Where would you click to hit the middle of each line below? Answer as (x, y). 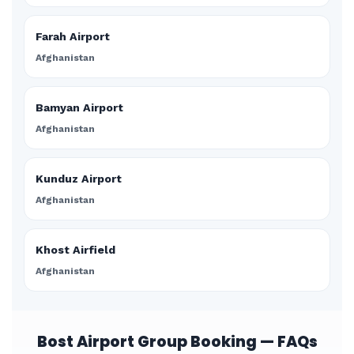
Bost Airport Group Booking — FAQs (177, 342)
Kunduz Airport (79, 179)
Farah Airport (73, 36)
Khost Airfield (75, 250)
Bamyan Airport (79, 107)
